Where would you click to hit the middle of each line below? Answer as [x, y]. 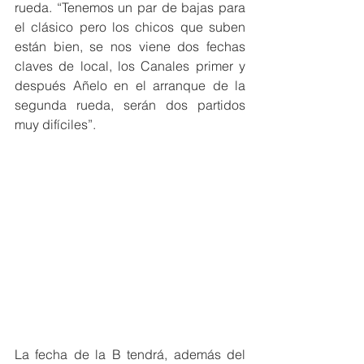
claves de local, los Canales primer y [130, 66]
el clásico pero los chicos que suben [130, 27]
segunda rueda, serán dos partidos [130, 105]
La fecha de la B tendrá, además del [130, 354]
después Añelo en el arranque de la [130, 85]
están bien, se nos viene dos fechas [130, 46]
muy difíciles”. [55, 124]
